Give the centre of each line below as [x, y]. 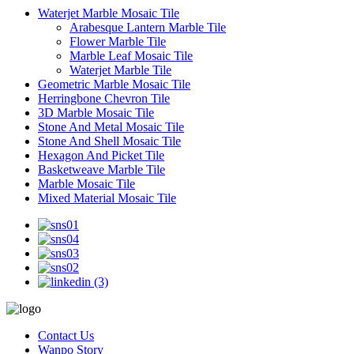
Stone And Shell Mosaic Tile [109, 141]
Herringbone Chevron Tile [104, 98]
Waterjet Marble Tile [121, 70]
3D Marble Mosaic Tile [96, 112]
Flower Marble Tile [118, 41]
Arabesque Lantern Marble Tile [148, 27]
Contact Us [66, 335]
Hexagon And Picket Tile [101, 155]
